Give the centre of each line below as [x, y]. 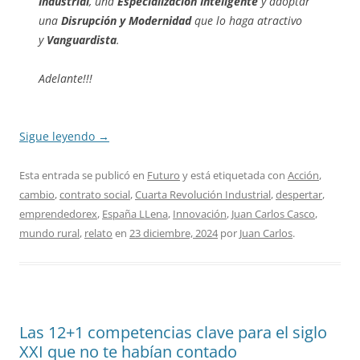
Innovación [200, 214]
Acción [303, 176]
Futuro [164, 176]
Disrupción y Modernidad [126, 21]
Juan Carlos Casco [273, 214]
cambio [37, 195]
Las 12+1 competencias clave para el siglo [173, 333]
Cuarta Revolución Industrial [203, 195]
